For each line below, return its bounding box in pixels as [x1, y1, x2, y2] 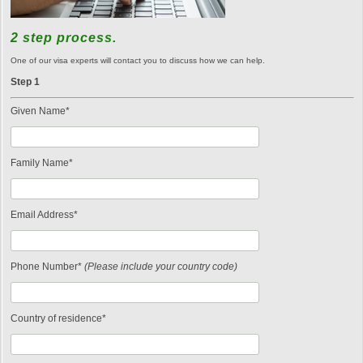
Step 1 [11, 75, 40, 88]
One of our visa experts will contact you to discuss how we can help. [11, 55, 265, 65]
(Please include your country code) [84, 260, 237, 272]
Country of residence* [11, 312, 106, 324]
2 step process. [11, 30, 117, 45]
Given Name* [11, 105, 70, 117]
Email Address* [11, 208, 78, 220]
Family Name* [11, 156, 73, 169]
